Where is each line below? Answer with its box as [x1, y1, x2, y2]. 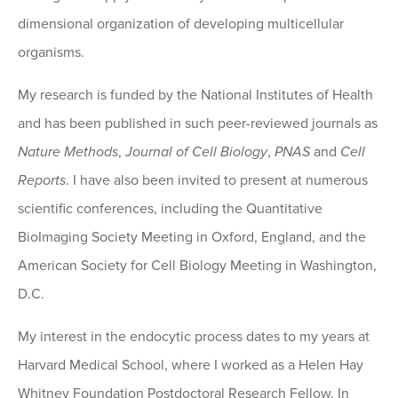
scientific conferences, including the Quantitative [18, 200, 322, 219]
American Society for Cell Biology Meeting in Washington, [18, 257, 377, 275]
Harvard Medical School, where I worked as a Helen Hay [18, 356, 363, 375]
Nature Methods [18, 143, 118, 162]
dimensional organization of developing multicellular [18, 15, 344, 34]
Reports [18, 171, 66, 190]
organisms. [18, 44, 84, 62]
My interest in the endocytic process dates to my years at [18, 328, 370, 346]
